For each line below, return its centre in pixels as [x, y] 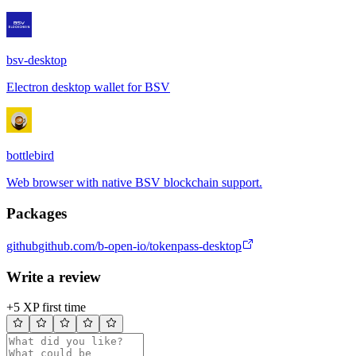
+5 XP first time [46, 308]
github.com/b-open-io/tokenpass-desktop [140, 246]
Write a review [54, 277]
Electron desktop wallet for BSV [88, 87]
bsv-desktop [37, 60]
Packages [37, 214]
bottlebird [30, 156]
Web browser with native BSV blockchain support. [134, 183]
